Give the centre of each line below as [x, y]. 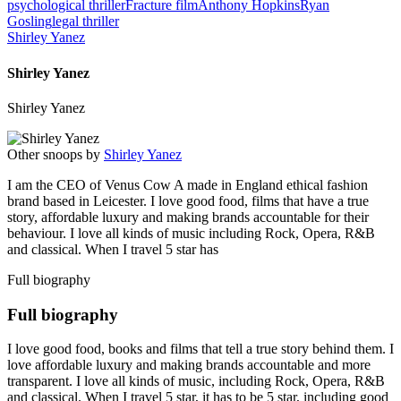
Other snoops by [55, 154]
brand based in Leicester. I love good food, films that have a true [188, 200]
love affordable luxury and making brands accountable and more [189, 365]
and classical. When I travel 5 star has [113, 249]
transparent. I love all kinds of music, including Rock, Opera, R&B [196, 381]
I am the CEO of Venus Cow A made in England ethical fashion [188, 184]
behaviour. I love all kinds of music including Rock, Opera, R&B [191, 233]
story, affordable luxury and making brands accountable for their [188, 217]
